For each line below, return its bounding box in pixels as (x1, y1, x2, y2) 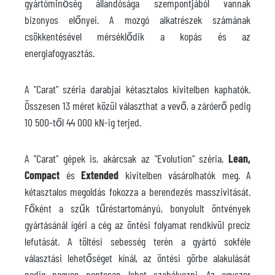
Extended (81, 168, 118, 182)
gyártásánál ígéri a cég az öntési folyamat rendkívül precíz (25, 218, 250, 231)
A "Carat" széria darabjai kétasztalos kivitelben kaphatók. (25, 82, 250, 96)
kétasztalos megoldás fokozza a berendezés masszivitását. (25, 185, 250, 198)
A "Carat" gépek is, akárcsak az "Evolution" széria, (25, 152, 228, 165)
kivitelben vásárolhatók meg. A (118, 168, 250, 182)
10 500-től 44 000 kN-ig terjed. (25, 115, 144, 129)
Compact (25, 168, 60, 182)
